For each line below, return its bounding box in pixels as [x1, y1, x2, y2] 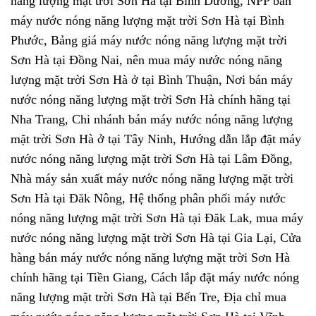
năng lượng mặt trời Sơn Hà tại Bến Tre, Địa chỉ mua [11, 290, 286, 305]
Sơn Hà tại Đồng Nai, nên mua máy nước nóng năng [11, 53, 282, 68]
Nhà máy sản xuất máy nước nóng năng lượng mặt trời [11, 171, 293, 186]
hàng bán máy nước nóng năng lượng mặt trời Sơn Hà [11, 250, 290, 265]
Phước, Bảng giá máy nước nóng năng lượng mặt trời [11, 33, 287, 48]
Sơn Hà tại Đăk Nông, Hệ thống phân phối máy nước [11, 191, 286, 206]
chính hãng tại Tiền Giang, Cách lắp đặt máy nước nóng [11, 270, 299, 285]
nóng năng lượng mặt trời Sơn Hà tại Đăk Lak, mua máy [11, 211, 303, 226]
